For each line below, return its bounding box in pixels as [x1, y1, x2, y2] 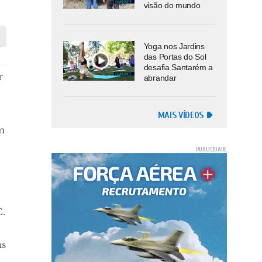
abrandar [143, 73, 177, 82]
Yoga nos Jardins [143, 41, 205, 51]
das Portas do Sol [143, 51, 206, 61]
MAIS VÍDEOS [157, 110, 204, 121]
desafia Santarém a [143, 62, 213, 72]
